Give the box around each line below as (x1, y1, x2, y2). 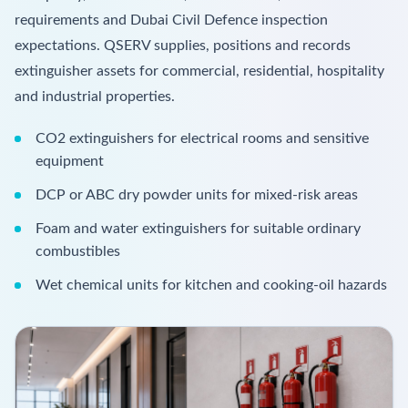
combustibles (36, 243, 121, 259)
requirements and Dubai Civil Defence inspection (15, 12, 328, 27)
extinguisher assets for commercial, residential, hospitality (15, 63, 384, 78)
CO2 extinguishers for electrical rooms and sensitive (36, 130, 370, 146)
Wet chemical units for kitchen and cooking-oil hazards (36, 277, 388, 292)
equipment (36, 153, 105, 168)
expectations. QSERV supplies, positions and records (15, 37, 351, 53)
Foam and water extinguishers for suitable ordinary (36, 220, 362, 236)
